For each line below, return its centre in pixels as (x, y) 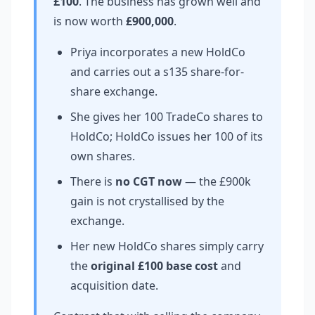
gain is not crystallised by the (147, 201)
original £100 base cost (154, 266)
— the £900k (217, 181)
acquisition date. (114, 285)
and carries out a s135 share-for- (157, 72)
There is (93, 181)
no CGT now (149, 181)
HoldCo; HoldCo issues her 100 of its (167, 136)
